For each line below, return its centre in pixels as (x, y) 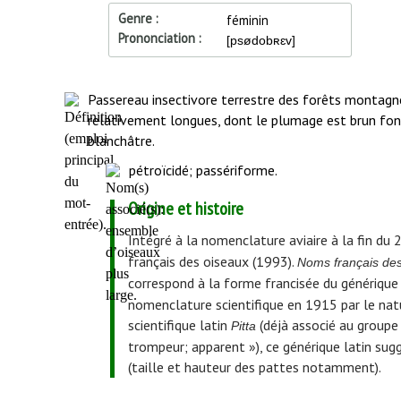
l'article (92, 142)
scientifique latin (179, 325)
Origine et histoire (185, 208)
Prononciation (157, 38)
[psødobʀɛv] (260, 41)
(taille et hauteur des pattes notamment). (254, 367)
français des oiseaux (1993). (212, 262)
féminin (247, 20)
